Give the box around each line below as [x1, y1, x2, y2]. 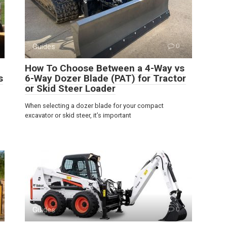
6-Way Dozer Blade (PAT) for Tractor [25, 72, 186, 84]
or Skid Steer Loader [25, 82, 116, 94]
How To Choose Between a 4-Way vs [25, 62, 184, 74]
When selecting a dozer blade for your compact [25, 101, 164, 109]
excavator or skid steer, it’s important [25, 111, 131, 119]
